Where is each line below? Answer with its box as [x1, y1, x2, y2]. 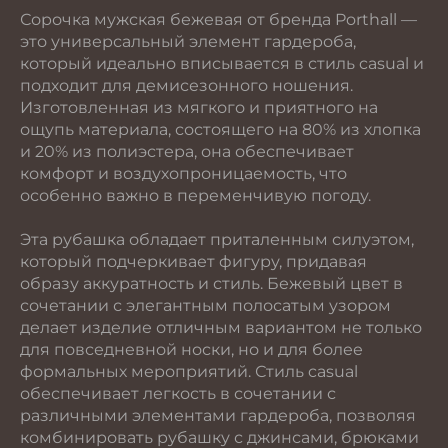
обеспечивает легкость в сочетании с [20, 384, 336, 403]
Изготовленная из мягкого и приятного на [20, 98, 378, 117]
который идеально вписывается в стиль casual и [20, 54, 424, 73]
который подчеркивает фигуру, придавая [20, 252, 367, 271]
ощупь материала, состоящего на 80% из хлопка [20, 120, 421, 139]
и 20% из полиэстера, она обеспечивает [20, 142, 354, 161]
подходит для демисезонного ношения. [20, 76, 353, 95]
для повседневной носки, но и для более [20, 340, 363, 359]
